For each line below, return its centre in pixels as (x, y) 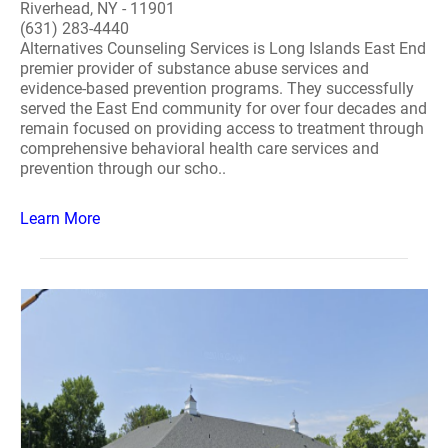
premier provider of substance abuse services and (194, 68)
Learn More (60, 218)
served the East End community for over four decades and (223, 108)
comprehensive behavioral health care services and (199, 148)
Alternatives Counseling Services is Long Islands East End (223, 48)
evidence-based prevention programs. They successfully (217, 88)
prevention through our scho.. (123, 168)
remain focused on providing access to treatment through (222, 128)
